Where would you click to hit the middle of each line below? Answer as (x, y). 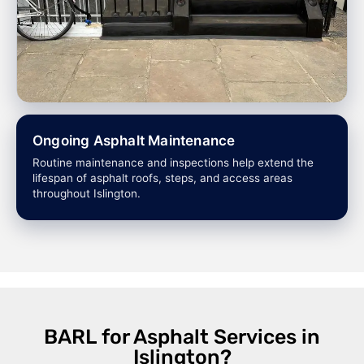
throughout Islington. (87, 194)
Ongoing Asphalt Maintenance (134, 141)
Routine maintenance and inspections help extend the (173, 163)
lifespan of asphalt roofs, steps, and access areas (162, 178)
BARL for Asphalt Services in (182, 336)
